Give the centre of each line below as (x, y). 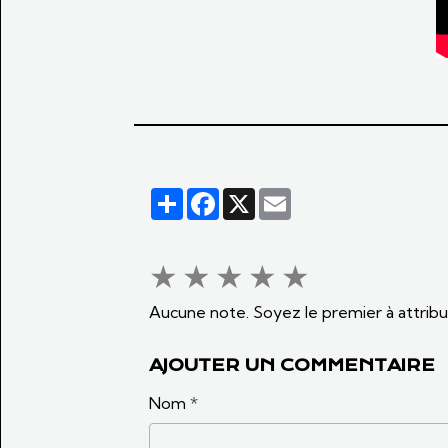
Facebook (256, 196)
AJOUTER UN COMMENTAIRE (292, 365)
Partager (216, 196)
